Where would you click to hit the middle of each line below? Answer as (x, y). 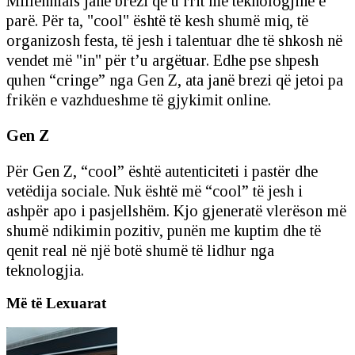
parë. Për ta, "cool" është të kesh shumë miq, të (157, 20)
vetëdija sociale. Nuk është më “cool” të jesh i (155, 191)
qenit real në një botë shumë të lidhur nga (140, 250)
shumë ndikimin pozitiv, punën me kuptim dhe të (164, 230)
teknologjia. (45, 270)
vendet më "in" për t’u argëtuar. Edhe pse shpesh (162, 60)
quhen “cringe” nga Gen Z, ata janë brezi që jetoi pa (175, 80)
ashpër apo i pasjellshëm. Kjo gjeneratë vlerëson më (176, 210)
